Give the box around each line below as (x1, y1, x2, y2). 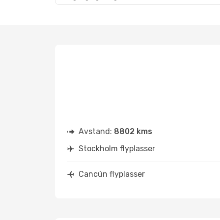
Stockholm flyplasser (79, 144, 155, 153)
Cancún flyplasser (79, 169, 145, 179)
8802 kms (114, 127, 152, 136)
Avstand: (79, 127, 114, 136)
